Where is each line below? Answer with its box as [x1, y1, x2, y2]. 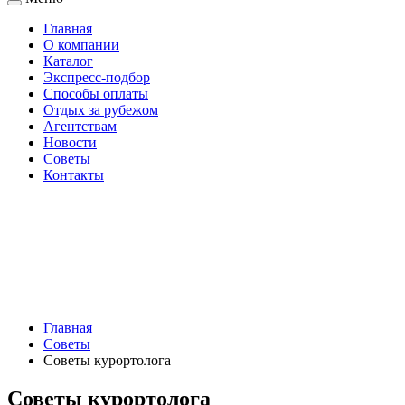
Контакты [43, 167, 104, 183]
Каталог [43, 53, 93, 69]
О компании [43, 37, 119, 52]
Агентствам [43, 118, 117, 134]
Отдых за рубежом [43, 102, 158, 118]
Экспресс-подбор [43, 70, 150, 85]
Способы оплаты [43, 86, 148, 101]
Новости [43, 135, 97, 150]
